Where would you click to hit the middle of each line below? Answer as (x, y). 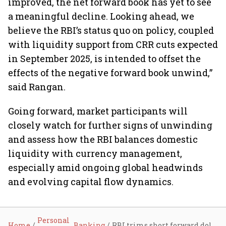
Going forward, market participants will (98, 111)
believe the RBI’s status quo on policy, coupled (111, 30)
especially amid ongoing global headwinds (105, 167)
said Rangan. (37, 87)
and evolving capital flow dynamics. (91, 182)
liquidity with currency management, (95, 153)
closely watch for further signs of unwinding (110, 125)
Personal (53, 220)
